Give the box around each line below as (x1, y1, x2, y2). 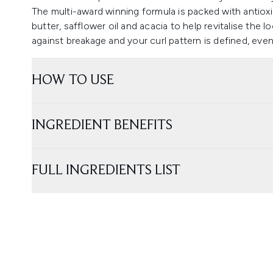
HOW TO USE (32, 73, 114, 88)
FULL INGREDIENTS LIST (32, 163, 180, 178)
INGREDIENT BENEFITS (32, 118, 172, 133)
